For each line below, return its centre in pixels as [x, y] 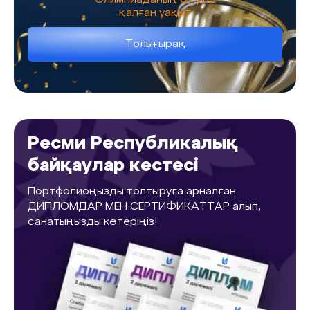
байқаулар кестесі [113, 166]
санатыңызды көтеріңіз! [92, 222]
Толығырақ [155, 44]
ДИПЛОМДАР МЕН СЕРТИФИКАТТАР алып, [144, 207]
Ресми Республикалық [133, 144]
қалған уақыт [155, 13]
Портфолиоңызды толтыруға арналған [132, 192]
